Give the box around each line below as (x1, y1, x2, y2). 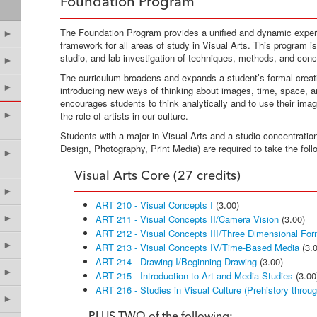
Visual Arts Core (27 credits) (74, 170, 241, 183)
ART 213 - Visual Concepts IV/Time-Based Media (96, 241, 299, 254)
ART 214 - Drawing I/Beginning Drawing (96, 255, 257, 268)
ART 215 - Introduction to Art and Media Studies (96, 269, 293, 282)
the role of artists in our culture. (60, 109, 188, 122)
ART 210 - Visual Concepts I (96, 198, 213, 212)
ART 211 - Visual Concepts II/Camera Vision (96, 212, 279, 226)
